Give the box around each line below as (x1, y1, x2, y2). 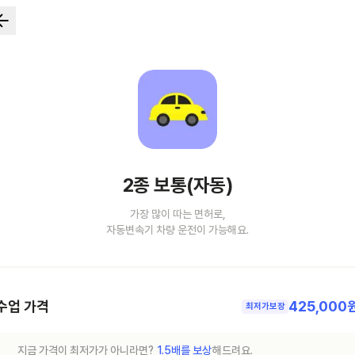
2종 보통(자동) (122, 174, 233, 197)
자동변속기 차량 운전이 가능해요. (106, 223, 249, 236)
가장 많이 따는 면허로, (129, 208, 226, 220)
